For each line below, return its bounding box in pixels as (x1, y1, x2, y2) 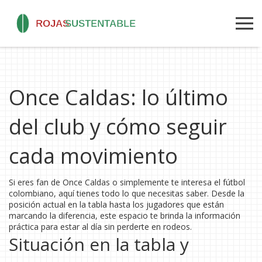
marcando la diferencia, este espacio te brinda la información (9, 210, 240, 221)
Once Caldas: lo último (9, 83, 228, 112)
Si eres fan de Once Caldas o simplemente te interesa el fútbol (9, 177, 245, 188)
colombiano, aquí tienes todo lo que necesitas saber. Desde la (9, 188, 244, 199)
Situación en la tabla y (9, 232, 189, 256)
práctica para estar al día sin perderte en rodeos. (9, 221, 192, 232)
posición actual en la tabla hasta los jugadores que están (9, 199, 224, 210)
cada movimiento (9, 142, 178, 170)
